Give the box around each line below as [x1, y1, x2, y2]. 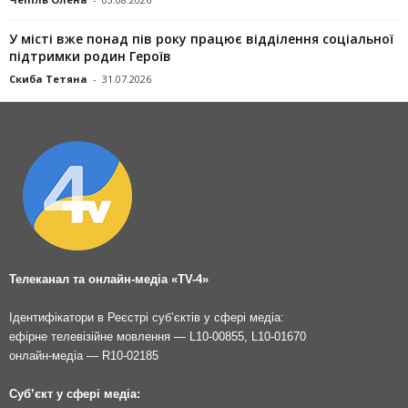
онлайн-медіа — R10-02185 [9, 349, 158, 363]
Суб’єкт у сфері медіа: [9, 387, 140, 402]
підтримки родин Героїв [9, 47, 171, 66]
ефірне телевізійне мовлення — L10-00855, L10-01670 [9, 330, 306, 344]
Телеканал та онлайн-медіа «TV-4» [9, 272, 209, 287]
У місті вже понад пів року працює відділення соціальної [9, 30, 393, 48]
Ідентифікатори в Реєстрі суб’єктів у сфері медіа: [9, 311, 284, 325]
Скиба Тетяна [9, 72, 87, 87]
